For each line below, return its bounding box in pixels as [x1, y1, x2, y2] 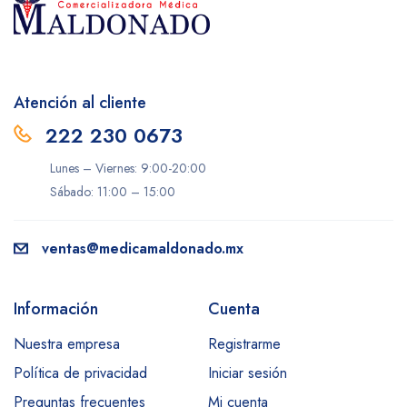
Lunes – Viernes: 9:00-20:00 [50, 159, 206, 177]
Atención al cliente [14, 91, 146, 114]
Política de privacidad [14, 362, 147, 383]
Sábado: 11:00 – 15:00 [50, 183, 175, 201]
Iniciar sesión [208, 362, 287, 383]
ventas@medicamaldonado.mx [42, 238, 243, 259]
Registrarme [208, 333, 281, 354]
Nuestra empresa [14, 333, 120, 354]
